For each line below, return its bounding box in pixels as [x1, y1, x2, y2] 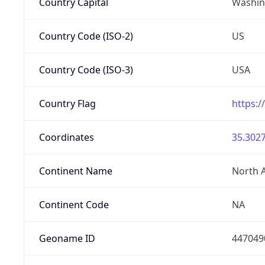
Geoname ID [38, 231, 95, 245]
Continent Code [38, 198, 109, 211]
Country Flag [38, 96, 96, 110]
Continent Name [38, 164, 112, 177]
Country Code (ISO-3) [38, 63, 133, 76]
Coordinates [38, 130, 94, 144]
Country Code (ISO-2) [38, 29, 133, 43]
